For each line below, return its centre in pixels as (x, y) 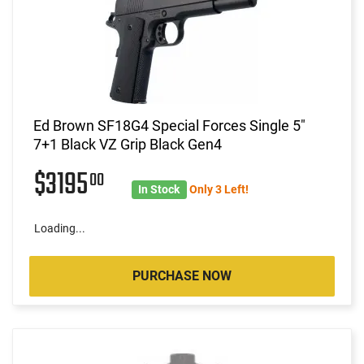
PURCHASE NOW (182, 275)
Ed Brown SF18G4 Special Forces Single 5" (169, 125)
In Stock (159, 189)
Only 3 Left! (219, 189)
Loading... (60, 228)
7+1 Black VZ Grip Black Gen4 (128, 144)
